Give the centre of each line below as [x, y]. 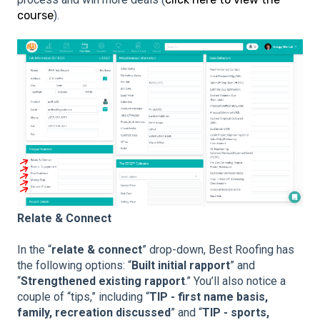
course [35, 15]
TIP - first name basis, [209, 297]
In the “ [34, 250]
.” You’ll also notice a [235, 281]
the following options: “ [74, 266]
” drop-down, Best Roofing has [218, 250]
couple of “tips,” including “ [83, 297]
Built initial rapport [181, 266]
